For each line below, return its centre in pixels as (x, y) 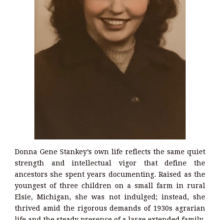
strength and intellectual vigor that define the (110, 163)
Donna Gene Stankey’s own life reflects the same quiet (110, 152)
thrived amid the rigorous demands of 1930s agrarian (110, 208)
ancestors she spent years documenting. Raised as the (110, 175)
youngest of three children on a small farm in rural (110, 186)
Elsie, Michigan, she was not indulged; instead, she (110, 197)
